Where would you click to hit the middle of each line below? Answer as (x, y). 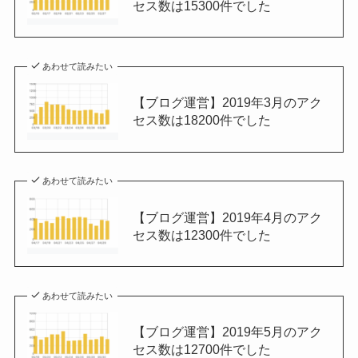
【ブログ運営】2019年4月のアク (227, 217)
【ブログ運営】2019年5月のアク (227, 331)
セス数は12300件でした (201, 235)
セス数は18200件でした (201, 120)
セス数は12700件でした (201, 349)
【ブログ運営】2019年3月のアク (227, 103)
